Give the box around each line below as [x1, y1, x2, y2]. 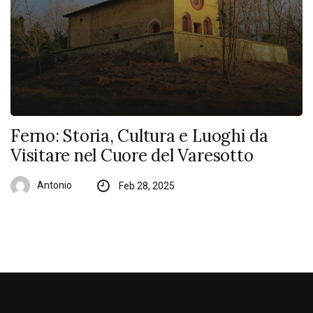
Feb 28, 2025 [118, 180, 175, 192]
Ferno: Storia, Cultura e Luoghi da [10, 125, 268, 147]
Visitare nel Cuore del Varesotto [10, 145, 254, 167]
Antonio [37, 179, 72, 191]
